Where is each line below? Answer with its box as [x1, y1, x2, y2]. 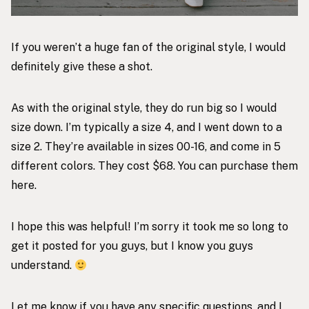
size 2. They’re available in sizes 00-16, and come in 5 [11, 140, 281, 154]
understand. [11, 259, 74, 272]
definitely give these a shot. [11, 60, 152, 74]
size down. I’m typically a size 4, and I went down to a [11, 121, 282, 134]
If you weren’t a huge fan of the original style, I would [11, 41, 286, 54]
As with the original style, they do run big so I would [11, 101, 277, 115]
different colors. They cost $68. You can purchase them [11, 159, 298, 173]
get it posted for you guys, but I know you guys [11, 239, 253, 253]
